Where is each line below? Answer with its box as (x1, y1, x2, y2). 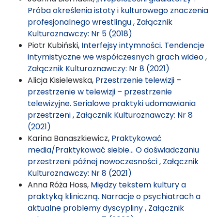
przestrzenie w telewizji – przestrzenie (28, 86, 172, 97)
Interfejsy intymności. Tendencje (81, 39, 204, 51)
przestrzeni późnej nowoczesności (28, 155, 159, 167)
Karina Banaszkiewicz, (28, 132, 111, 144)
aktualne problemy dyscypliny (28, 202, 145, 214)
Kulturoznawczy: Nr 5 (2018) (28, 28, 132, 39)
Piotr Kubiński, (28, 39, 81, 51)
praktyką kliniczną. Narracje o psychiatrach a (28, 190, 201, 202)
